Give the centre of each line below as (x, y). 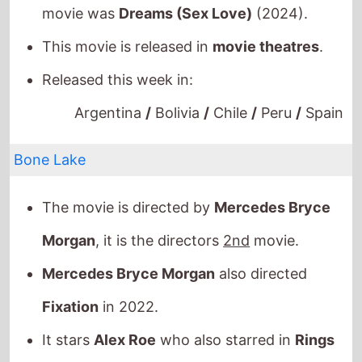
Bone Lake (50, 118)
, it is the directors (160, 199)
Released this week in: (118, 38)
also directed (261, 232)
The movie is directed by (128, 166)
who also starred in (226, 298)
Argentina (110, 71)
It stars (68, 298)
